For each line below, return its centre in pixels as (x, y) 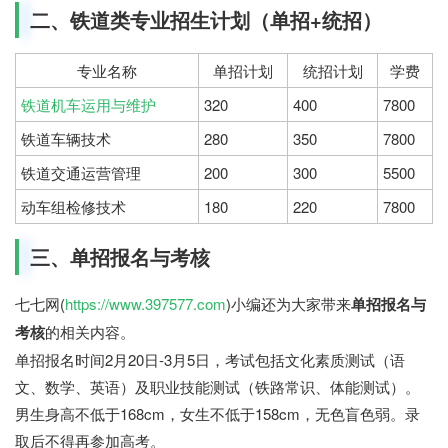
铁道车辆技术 (66, 139)
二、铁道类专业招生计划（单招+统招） (206, 20)
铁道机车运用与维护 (88, 105)
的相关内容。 (90, 332)
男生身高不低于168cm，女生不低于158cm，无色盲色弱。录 (217, 414)
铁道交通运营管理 (81, 173)
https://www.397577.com (145, 304)
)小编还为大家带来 (288, 304)
